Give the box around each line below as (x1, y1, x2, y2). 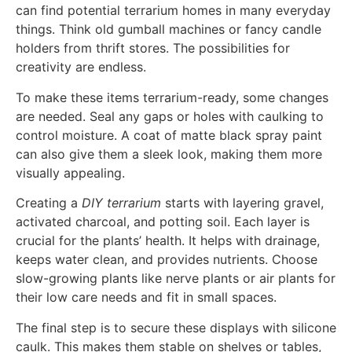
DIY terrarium (82, 195, 161, 211)
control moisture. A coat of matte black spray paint (16, 126, 322, 143)
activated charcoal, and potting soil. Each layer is (16, 214, 310, 230)
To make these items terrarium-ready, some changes (16, 89, 328, 105)
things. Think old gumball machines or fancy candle (16, 21, 321, 38)
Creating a (16, 195, 82, 211)
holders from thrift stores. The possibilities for (16, 40, 290, 57)
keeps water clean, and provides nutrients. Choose (16, 251, 317, 268)
